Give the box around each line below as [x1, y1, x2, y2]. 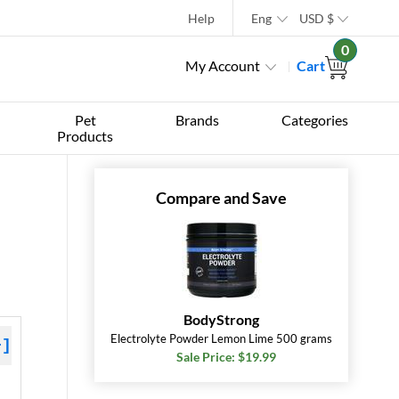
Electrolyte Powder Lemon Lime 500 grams [110, 331, 332, 346]
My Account [185, 57, 260, 74]
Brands [175, 111, 219, 128]
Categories [281, 111, 348, 128]
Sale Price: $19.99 [175, 349, 276, 364]
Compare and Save [156, 188, 287, 208]
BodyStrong [183, 311, 259, 328]
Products [57, 127, 114, 144]
